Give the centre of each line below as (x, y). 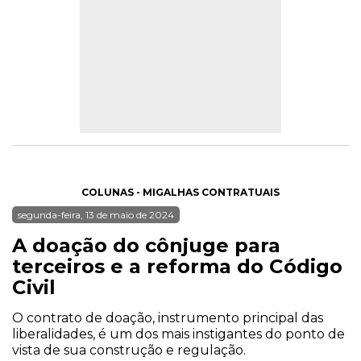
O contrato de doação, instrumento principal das (168, 318)
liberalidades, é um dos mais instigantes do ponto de (178, 334)
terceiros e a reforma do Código (177, 266)
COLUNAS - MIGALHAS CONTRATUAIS (180, 192)
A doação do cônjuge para (146, 245)
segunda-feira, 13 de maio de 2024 (96, 215)
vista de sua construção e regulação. (129, 350)
